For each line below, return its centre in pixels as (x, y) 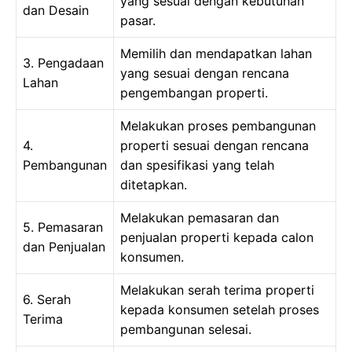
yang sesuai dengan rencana (205, 73)
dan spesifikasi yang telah (197, 165)
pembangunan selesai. (186, 329)
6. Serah (47, 299)
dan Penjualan (64, 247)
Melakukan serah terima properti (217, 290)
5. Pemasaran (63, 227)
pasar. (138, 20)
